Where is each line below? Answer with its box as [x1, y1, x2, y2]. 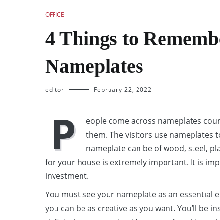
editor [45, 85, 64, 94]
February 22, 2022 [94, 85, 152, 94]
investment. [45, 170, 89, 181]
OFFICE [45, 10, 64, 19]
